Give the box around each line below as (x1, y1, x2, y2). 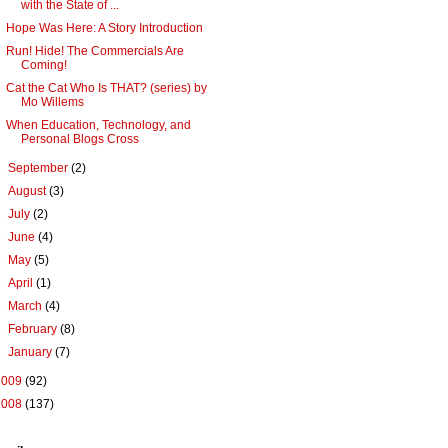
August (8, 184, 50, 199)
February (8, 322, 61, 337)
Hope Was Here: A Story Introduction (5, 21, 203, 36)
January (8, 345, 56, 360)
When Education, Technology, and (5, 118, 191, 133)
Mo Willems (20, 95, 84, 110)
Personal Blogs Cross (20, 132, 139, 147)
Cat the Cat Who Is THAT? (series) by (5, 81, 207, 96)
